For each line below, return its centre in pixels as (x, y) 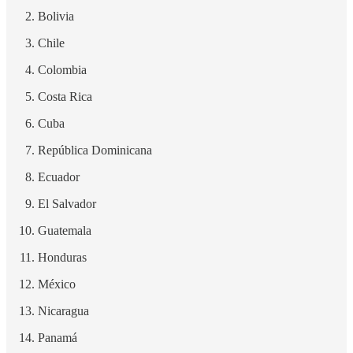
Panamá (58, 338)
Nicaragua (63, 311)
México (57, 284)
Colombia (62, 70)
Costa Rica (65, 97)
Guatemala (65, 231)
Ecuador (59, 177)
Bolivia (56, 17)
